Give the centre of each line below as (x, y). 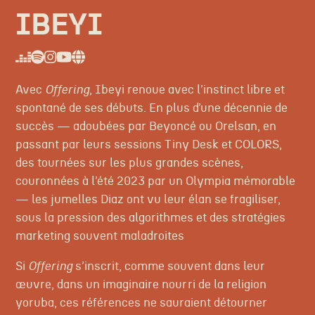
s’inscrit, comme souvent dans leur (168, 266)
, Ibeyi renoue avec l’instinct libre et (187, 90)
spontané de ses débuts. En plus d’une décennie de (151, 108)
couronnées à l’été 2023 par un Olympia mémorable (155, 181)
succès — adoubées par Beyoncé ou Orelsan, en (146, 127)
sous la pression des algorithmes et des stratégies (150, 218)
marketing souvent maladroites (99, 236)
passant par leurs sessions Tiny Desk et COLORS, (148, 145)
